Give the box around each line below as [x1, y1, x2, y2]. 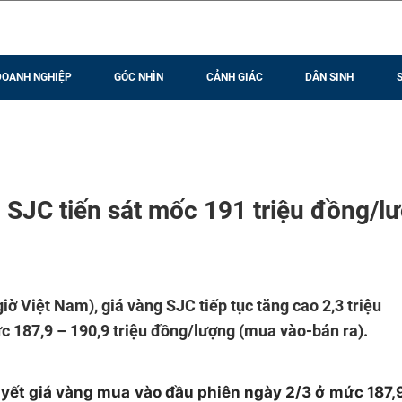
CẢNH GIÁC [205, 71, 263, 83]
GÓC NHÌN [114, 71, 164, 83]
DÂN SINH [305, 71, 354, 83]
